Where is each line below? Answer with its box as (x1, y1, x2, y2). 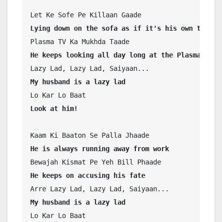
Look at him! (30, 105, 78, 113)
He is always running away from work (30, 145, 169, 153)
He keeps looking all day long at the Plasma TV (30, 51, 213, 59)
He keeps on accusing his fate (30, 171, 145, 180)
